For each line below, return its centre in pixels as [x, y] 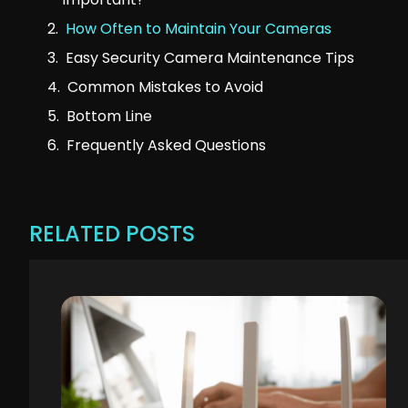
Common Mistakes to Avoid [165, 87]
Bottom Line [109, 117]
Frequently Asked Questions [166, 146]
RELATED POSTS [112, 234]
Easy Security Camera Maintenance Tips [210, 58]
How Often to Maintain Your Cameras [199, 29]
